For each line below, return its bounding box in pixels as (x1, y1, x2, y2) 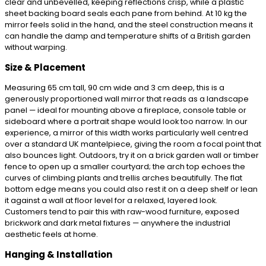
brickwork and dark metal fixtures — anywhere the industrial (5, 217, 230, 228)
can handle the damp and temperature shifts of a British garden (5, 31, 251, 42)
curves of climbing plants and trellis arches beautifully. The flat (5, 172, 242, 183)
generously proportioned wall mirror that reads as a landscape (5, 93, 249, 104)
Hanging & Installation (5, 248, 112, 261)
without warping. (5, 42, 67, 53)
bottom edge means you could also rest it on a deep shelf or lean (5, 183, 258, 194)
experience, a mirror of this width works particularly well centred (5, 127, 248, 138)
